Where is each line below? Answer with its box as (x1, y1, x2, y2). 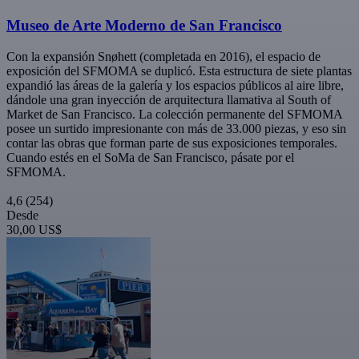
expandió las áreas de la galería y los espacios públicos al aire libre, (6, 78, 344, 92)
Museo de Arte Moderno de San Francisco (6, 16, 282, 34)
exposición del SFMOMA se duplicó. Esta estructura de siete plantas (6, 63, 352, 78)
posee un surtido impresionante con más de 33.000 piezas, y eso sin (6, 121, 346, 135)
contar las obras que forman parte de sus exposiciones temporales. (6, 135, 337, 150)
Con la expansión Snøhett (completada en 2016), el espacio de (6, 49, 321, 63)
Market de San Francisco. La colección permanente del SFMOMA (6, 107, 342, 121)
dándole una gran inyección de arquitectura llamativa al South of (6, 92, 331, 107)
